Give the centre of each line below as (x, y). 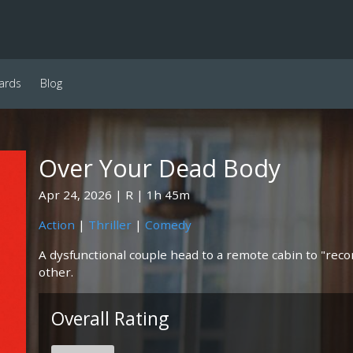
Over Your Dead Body (159, 168)
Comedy (168, 225)
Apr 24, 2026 (75, 195)
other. (56, 272)
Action (56, 225)
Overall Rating (110, 319)
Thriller (110, 225)
